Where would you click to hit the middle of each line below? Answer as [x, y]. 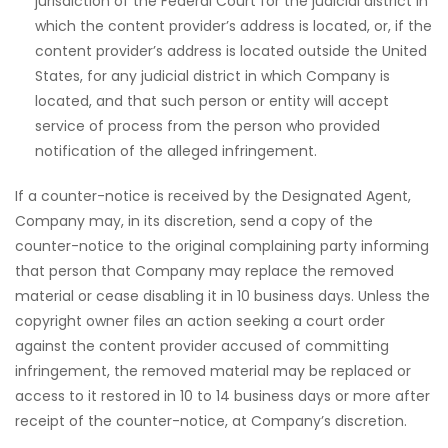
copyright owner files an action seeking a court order [200, 321]
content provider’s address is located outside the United [231, 51]
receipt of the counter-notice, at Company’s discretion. [211, 421]
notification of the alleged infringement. [176, 151]
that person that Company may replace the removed [204, 271]
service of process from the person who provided [207, 126]
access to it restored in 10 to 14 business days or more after [222, 396]
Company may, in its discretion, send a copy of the [194, 221]
